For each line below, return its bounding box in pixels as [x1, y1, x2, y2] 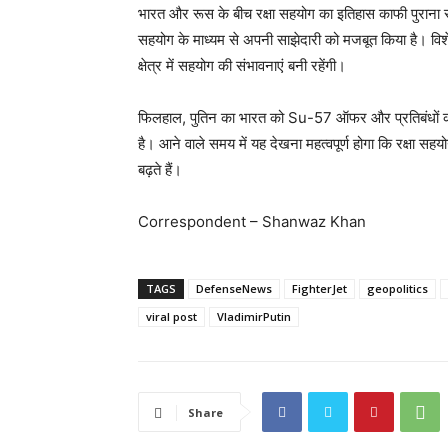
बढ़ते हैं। [138, 160, 182, 180]
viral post [146, 309, 197, 325]
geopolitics [367, 281, 428, 297]
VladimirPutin [217, 309, 291, 325]
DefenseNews [196, 281, 272, 297]
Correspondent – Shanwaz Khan [138, 212, 366, 232]
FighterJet [292, 281, 347, 297]
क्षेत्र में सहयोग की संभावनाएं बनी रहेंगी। [138, 56, 346, 76]
